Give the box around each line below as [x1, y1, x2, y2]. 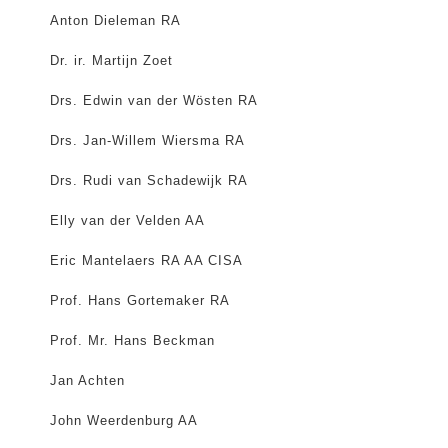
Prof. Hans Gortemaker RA [50, 293, 230, 309]
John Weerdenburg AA [50, 413, 198, 429]
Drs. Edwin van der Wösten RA [50, 93, 258, 109]
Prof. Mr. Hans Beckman [50, 333, 215, 349]
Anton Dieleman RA [50, 13, 181, 29]
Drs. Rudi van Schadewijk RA [50, 173, 248, 189]
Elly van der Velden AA [50, 213, 205, 229]
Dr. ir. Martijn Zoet [50, 53, 173, 69]
